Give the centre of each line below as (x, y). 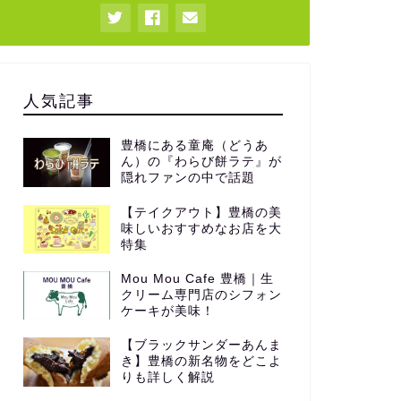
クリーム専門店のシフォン (201, 295)
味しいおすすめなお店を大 (201, 228)
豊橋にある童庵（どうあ (194, 146)
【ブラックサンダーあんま (201, 346)
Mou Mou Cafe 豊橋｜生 (197, 279)
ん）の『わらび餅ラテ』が (201, 162)
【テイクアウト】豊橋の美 (201, 212)
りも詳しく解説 (167, 378)
